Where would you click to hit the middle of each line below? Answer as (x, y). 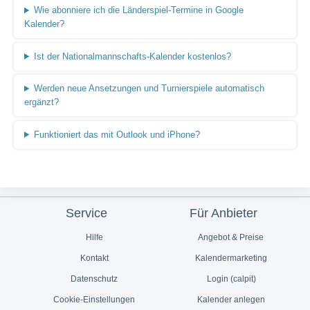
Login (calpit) (230, 279)
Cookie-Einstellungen (93, 299)
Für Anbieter (223, 213)
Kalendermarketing (230, 258)
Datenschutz (93, 279)
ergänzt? (42, 102)
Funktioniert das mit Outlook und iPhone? (117, 134)
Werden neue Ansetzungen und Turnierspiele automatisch (149, 89)
